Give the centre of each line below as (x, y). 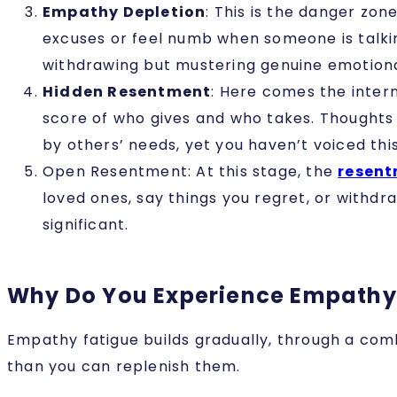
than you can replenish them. (126, 367)
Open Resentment (115, 172)
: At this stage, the (263, 172)
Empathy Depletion (125, 12)
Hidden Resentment (127, 92)
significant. (88, 225)
